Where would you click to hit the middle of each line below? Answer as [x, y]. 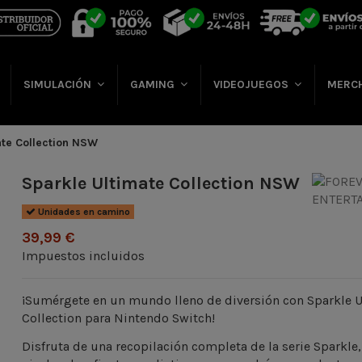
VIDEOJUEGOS [252, 85]
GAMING [154, 85]
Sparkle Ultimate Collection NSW [161, 183]
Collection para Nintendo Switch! [119, 318]
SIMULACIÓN [59, 85]
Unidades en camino [83, 212]
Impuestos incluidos [84, 256]
